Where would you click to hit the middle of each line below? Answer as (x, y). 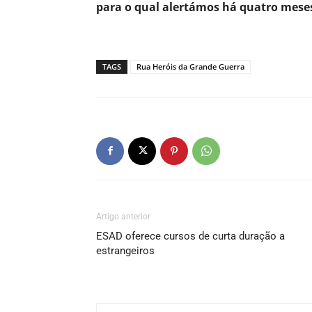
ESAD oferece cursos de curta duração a (190, 236)
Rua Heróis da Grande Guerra (190, 66)
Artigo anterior (123, 216)
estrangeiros (125, 250)
